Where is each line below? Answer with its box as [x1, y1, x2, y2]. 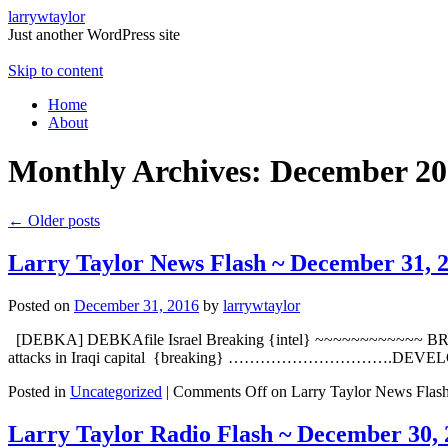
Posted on [8, 296, 70, 314]
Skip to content [8, 62, 103, 79]
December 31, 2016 [74, 296, 199, 314]
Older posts [24, 211, 100, 229]
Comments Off [173, 382, 267, 400]
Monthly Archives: [8, 153, 270, 190]
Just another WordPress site [8, 26, 180, 43]
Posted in [8, 382, 66, 400]
